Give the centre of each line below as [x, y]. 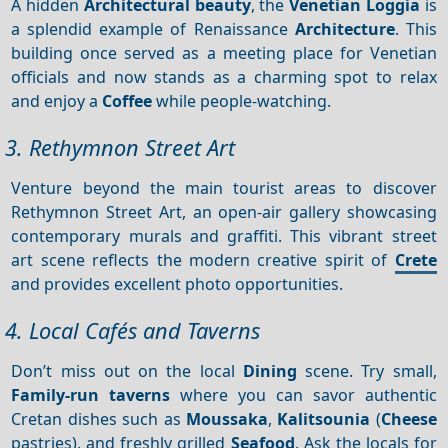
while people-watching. [242, 100]
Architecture [344, 28]
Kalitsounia [324, 418]
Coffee [127, 100]
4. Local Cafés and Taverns [132, 331]
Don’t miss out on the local [127, 370]
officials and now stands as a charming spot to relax [224, 76]
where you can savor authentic [303, 394]
